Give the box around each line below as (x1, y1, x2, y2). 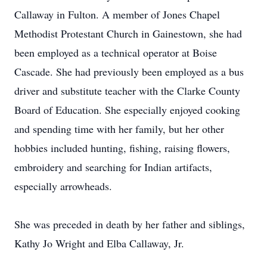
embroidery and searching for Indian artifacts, (14, 160, 212, 174)
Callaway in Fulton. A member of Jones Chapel (14, 7, 220, 21)
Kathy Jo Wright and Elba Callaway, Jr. (14, 236, 184, 250)
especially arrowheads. (14, 179, 112, 193)
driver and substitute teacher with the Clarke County (14, 83, 240, 98)
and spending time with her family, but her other (14, 122, 224, 136)
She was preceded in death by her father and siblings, (14, 217, 245, 231)
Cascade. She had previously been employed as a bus (14, 64, 244, 79)
